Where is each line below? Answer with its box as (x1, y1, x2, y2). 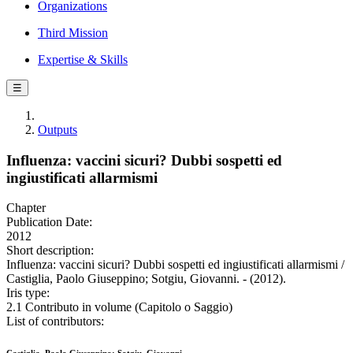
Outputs (38, 123, 77, 136)
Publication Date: (6, 215, 92, 229)
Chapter (6, 201, 46, 215)
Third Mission (38, 26, 108, 39)
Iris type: (6, 286, 50, 300)
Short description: (6, 243, 94, 258)
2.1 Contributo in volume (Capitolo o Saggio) (6, 300, 232, 314)
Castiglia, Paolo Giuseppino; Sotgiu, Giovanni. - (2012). (6, 272, 286, 286)
